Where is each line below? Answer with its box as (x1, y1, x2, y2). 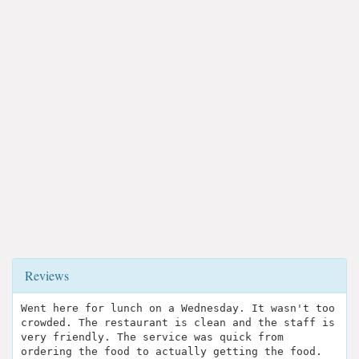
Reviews (25, 267, 69, 284)
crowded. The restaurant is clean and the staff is (21, 317, 335, 329)
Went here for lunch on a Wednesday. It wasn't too (21, 302, 335, 315)
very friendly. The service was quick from (21, 331, 284, 344)
